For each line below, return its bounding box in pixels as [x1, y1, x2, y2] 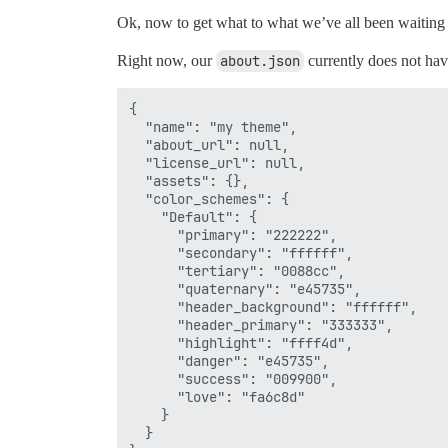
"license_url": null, [129, 153, 305, 172]
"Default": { [129, 207, 257, 226]
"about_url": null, [129, 135, 289, 154]
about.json [220, 51, 300, 70]
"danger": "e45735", [129, 351, 329, 370]
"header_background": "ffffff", [129, 297, 417, 316]
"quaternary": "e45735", [129, 279, 361, 298]
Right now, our [117, 51, 216, 69]
